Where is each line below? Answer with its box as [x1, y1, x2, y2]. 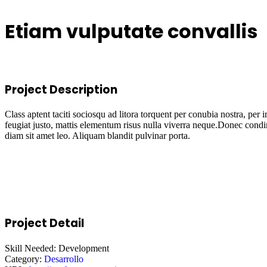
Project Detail [5, 215, 84, 232]
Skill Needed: [5, 243, 56, 253]
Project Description [5, 81, 117, 98]
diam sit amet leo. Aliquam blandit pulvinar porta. [5, 131, 190, 141]
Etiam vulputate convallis [5, 18, 257, 45]
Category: [5, 253, 42, 264]
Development [56, 243, 109, 253]
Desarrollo [44, 253, 83, 264]
